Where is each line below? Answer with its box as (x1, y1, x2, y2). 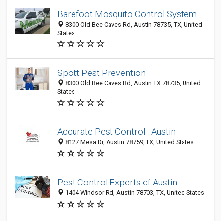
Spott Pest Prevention (57, 68, 146, 78)
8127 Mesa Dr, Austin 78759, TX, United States (64, 138, 194, 146)
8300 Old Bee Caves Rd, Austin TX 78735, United (64, 79, 201, 87)
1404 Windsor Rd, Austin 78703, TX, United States (64, 189, 204, 197)
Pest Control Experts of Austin (57, 177, 177, 188)
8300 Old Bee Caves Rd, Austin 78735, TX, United (64, 21, 202, 28)
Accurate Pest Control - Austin (57, 126, 176, 137)
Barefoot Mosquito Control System (57, 9, 197, 19)
